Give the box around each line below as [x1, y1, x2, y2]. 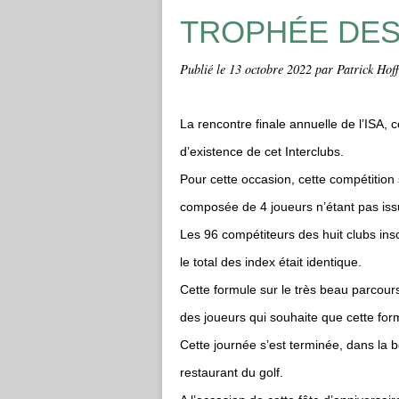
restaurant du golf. [180, 365, 283, 379]
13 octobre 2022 [229, 61, 315, 77]
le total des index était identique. [180, 255, 362, 269]
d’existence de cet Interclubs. [180, 144, 344, 159]
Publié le [180, 61, 229, 77]
